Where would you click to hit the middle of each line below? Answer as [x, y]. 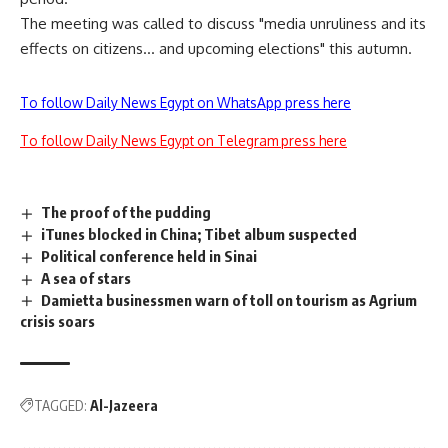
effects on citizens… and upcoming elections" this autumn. [216, 48]
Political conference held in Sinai [149, 255]
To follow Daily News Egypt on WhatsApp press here [185, 102]
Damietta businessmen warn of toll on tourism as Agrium [229, 299]
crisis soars [57, 321]
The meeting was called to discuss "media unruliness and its [223, 23]
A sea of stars [86, 277]
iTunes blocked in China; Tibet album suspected [199, 233]
